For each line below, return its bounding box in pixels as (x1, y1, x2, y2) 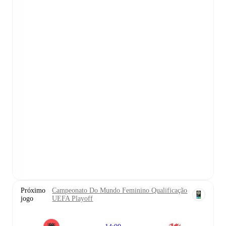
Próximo (21, 187, 45, 195)
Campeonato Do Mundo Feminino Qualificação (52, 187, 188, 195)
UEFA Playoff (52, 195, 93, 203)
